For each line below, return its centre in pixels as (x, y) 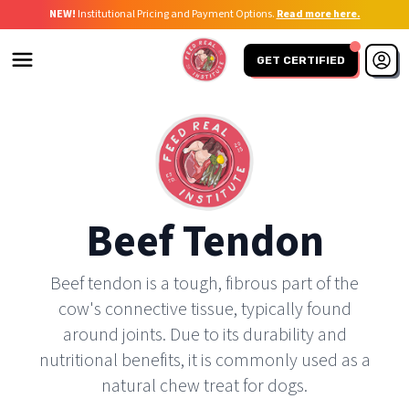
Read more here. (318, 14)
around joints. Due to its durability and (204, 336)
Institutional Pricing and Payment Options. (175, 14)
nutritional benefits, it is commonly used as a (204, 361)
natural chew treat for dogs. (204, 387)
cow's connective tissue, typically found (204, 310)
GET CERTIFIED (301, 60)
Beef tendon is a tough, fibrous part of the (204, 284)
